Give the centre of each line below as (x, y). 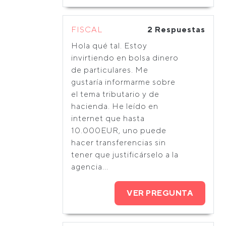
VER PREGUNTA (160, 193)
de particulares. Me (110, 70)
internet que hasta (108, 118)
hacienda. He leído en (115, 106)
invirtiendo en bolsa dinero (125, 58)
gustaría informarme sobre (123, 82)
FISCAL (87, 30)
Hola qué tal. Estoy (109, 46)
